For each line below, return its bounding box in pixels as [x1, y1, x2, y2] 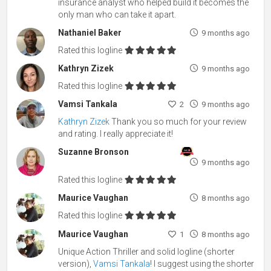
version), [58, 258, 94, 269]
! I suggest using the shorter [150, 258, 255, 269]
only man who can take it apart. [58, 9, 177, 19]
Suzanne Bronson [58, 147, 129, 157]
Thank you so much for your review [109, 117, 247, 127]
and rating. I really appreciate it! [58, 129, 174, 139]
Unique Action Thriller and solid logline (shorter [58, 246, 235, 256]
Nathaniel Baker [58, 27, 122, 38]
